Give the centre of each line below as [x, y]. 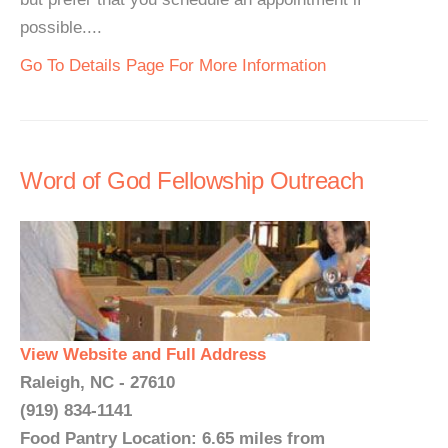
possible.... [61, 27]
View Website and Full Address [143, 354]
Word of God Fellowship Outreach [192, 180]
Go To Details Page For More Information [173, 65]
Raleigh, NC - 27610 [97, 382]
